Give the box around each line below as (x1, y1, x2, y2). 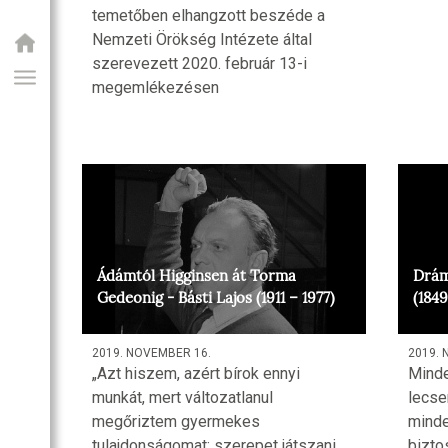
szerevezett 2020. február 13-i (92, 54, 307, 74)
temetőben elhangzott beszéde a (92, 6, 325, 26)
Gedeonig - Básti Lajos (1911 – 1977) (97, 289, 335, 308)
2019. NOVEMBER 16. (92, 346, 211, 361)
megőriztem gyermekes (92, 412, 260, 432)
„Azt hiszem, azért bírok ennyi (92, 364, 300, 384)
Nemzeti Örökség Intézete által (92, 30, 312, 50)
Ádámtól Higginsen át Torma (97, 267, 296, 286)
